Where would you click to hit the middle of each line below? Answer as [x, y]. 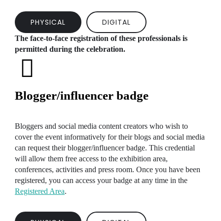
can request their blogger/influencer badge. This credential [105, 147]
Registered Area [40, 191]
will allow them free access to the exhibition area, [91, 158]
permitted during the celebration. [70, 49]
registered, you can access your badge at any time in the [101, 180]
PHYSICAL [48, 22]
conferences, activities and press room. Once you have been [108, 169]
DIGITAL [116, 22]
